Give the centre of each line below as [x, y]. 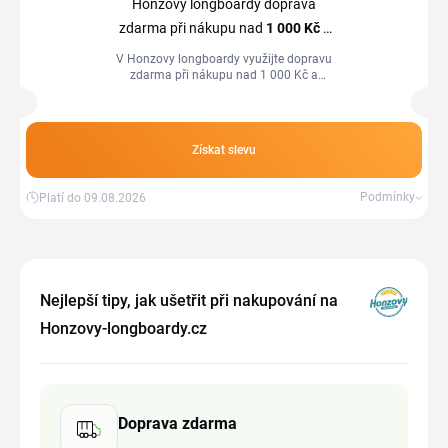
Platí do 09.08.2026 [92, 197]
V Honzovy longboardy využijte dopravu [224, 59]
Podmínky [387, 197]
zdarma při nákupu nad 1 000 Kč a [224, 75]
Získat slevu [224, 150]
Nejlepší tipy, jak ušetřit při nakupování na [189, 300]
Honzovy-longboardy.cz [123, 328]
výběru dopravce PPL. [224, 91]
